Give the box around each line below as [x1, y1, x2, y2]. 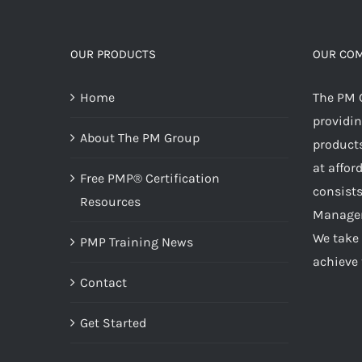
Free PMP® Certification [80, 170, 220, 186]
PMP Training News [80, 234, 193, 250]
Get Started [80, 314, 146, 330]
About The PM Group [80, 129, 200, 145]
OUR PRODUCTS [70, 46, 156, 61]
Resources [80, 193, 141, 209]
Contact [80, 274, 127, 290]
